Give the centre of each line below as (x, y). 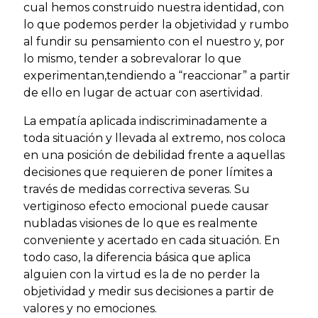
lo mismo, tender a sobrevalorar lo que (132, 58)
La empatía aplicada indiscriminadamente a (145, 121)
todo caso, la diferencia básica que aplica (137, 257)
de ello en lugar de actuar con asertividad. (143, 92)
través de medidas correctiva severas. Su (137, 189)
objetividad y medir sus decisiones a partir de (149, 291)
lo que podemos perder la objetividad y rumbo (156, 24)
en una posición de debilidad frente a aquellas (154, 155)
